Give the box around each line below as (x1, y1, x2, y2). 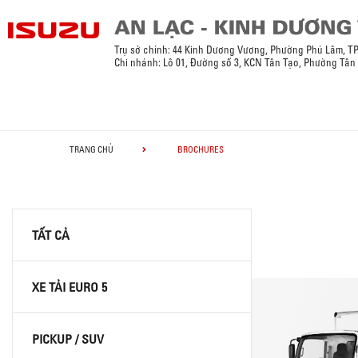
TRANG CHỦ (70, 143, 113, 155)
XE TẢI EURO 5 (32, 278, 107, 295)
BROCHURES (177, 143, 224, 155)
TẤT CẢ (32, 226, 70, 243)
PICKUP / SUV (32, 330, 104, 347)
